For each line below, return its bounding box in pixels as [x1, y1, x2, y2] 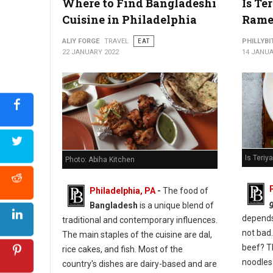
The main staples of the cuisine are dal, [62, 229, 212, 239]
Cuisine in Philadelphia [62, 12, 197, 27]
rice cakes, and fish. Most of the [62, 244, 183, 254]
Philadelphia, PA [90, 185, 155, 196]
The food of [161, 185, 208, 196]
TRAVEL [104, 37, 129, 45]
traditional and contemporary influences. [62, 214, 218, 225]
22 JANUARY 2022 [62, 48, 119, 56]
